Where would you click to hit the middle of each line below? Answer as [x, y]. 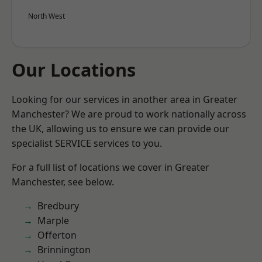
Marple [53, 220]
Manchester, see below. [63, 182]
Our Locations [74, 70]
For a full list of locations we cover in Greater [111, 167]
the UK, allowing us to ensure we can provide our [120, 129]
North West [46, 16]
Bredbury [58, 206]
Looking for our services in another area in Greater [125, 99]
